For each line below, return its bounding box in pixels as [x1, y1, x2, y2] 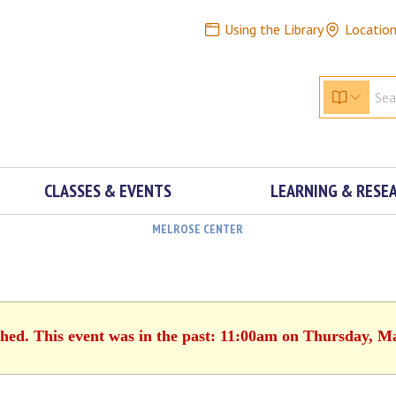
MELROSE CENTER [151, 221, 243, 237]
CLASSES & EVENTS [43, 179, 171, 202]
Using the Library [224, 20, 324, 38]
